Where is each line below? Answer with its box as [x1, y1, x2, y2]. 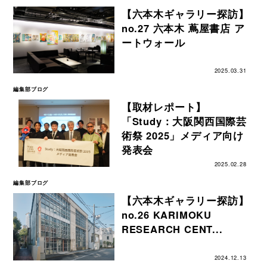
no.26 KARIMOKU [121, 207, 212, 222]
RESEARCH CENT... [121, 222, 223, 237]
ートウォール [121, 35, 185, 49]
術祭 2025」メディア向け [121, 128, 244, 143]
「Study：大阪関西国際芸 [121, 114, 247, 129]
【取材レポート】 [121, 100, 207, 114]
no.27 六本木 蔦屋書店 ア [121, 20, 245, 35]
